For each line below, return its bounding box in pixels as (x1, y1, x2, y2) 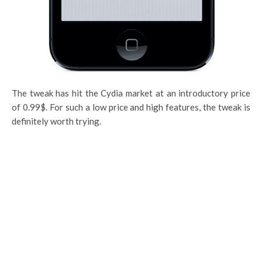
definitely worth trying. (12, 115, 101, 126)
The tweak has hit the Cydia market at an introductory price (12, 87, 250, 98)
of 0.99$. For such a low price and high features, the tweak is (12, 101, 250, 112)
